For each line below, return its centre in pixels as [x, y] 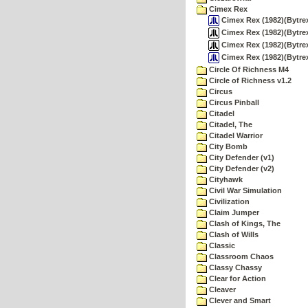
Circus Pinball [233, 102]
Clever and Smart [239, 300]
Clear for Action [236, 278]
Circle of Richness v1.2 [249, 80]
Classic [221, 245]
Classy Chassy [234, 267]
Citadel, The [230, 124]
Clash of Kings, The [244, 223]
